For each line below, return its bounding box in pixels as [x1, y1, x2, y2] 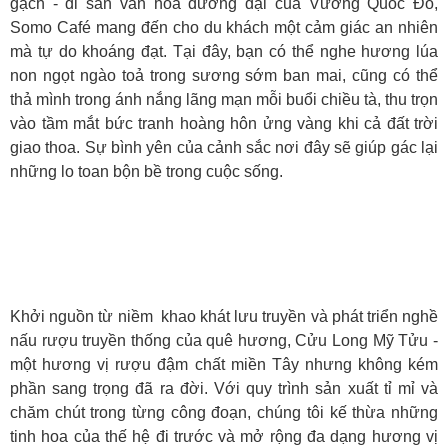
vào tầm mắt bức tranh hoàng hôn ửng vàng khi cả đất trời [10, 115, 438, 133]
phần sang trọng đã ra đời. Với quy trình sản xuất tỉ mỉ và [10, 379, 438, 397]
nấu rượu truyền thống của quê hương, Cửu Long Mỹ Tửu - [10, 331, 438, 349]
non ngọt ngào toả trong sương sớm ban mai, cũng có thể [10, 67, 438, 85]
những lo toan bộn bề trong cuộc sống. [10, 163, 283, 181]
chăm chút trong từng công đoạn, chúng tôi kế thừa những [10, 403, 438, 421]
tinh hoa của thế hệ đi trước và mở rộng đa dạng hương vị [10, 427, 438, 445]
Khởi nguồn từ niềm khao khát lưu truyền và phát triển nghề [10, 307, 438, 325]
